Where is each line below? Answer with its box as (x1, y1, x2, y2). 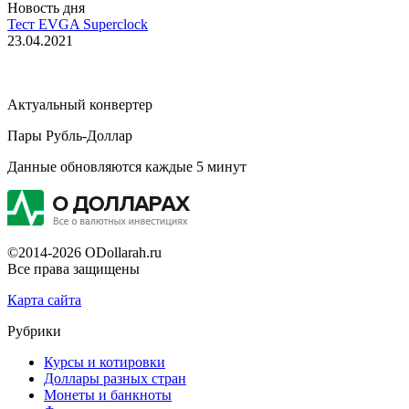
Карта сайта (7, 291, 81, 308)
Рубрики (7, 322, 61, 339)
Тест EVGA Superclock (7, 16, 148, 32)
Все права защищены (7, 260, 140, 277)
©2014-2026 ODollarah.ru (7, 244, 162, 260)
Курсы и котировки (44, 353, 165, 370)
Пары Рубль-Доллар (7, 127, 132, 143)
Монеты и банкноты (44, 386, 172, 403)
